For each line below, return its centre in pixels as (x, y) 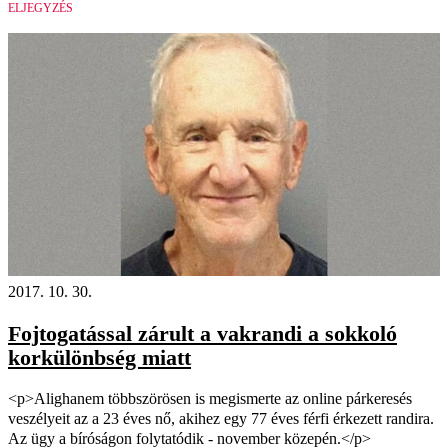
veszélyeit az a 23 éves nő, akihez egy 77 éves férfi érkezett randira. (221, 418)
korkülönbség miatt (99, 358)
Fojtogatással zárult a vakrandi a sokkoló (202, 334)
